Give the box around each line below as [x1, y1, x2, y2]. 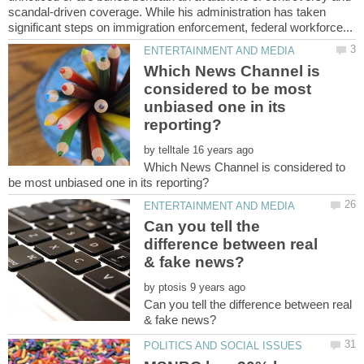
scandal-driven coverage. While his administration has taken [8, 4, 326, 19]
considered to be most [144, 80, 312, 98]
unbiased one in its [144, 98, 287, 116]
